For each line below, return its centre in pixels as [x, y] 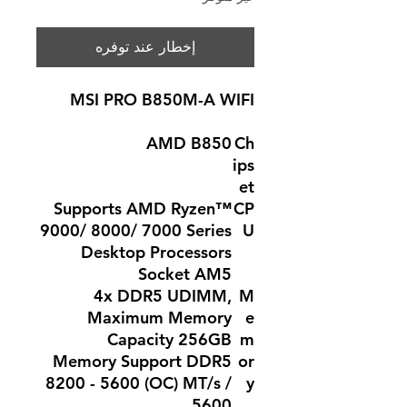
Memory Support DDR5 [142, 361]
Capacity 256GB [169, 339]
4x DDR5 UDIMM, [163, 296]
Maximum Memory [159, 318]
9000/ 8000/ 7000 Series [136, 230]
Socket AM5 [185, 274]
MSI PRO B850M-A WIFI [162, 99]
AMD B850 [189, 143]
